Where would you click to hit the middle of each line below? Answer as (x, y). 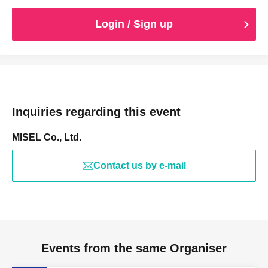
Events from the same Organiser (134, 248)
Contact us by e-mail (139, 165)
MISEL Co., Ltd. (47, 137)
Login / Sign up (134, 24)
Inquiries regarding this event (96, 112)
